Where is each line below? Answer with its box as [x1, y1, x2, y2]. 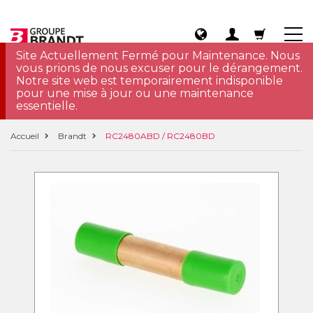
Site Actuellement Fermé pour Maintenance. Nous [16, 49, 300, 62]
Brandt [58, 131, 87, 141]
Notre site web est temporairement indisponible [16, 74, 283, 87]
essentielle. [16, 99, 78, 112]
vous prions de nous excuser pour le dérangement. [16, 61, 303, 75]
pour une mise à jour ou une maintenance [16, 87, 254, 100]
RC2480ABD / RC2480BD [105, 131, 215, 141]
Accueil [10, 131, 39, 141]
